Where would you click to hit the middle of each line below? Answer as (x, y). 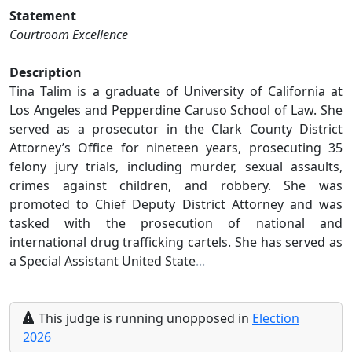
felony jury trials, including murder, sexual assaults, (176, 166)
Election (276, 318)
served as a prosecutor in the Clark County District (176, 128)
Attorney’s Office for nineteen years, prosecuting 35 (176, 147)
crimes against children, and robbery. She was (176, 185)
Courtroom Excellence (69, 34)
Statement (43, 15)
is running (133, 318)
